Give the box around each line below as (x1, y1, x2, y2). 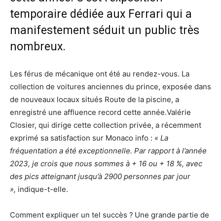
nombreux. (10, 40, 66, 54)
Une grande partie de (135, 210, 209, 220)
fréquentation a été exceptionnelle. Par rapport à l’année (10, 146, 207, 156)
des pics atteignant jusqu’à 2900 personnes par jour (10, 172, 190, 182)
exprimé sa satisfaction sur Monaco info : (10, 133, 154, 143)
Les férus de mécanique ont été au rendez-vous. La (10, 69, 189, 79)
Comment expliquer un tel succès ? (10, 210, 133, 220)
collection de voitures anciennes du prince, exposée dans (10, 82, 211, 92)
